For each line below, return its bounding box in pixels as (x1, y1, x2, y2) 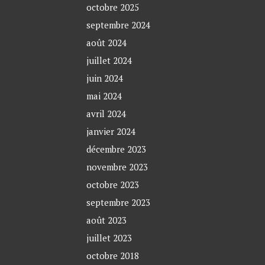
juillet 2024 (86, 54, 132, 67)
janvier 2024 (86, 125, 136, 138)
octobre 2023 (86, 179, 140, 191)
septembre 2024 (86, 19, 151, 31)
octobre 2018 (86, 250, 140, 262)
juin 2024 (86, 72, 124, 85)
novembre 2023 (86, 161, 148, 173)
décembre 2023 (86, 143, 147, 156)
